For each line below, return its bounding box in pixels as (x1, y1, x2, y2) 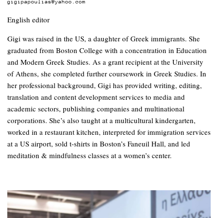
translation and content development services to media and (7, 92, 185, 102)
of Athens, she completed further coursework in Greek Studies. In (7, 69, 206, 79)
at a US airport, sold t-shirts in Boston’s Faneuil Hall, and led (7, 139, 190, 149)
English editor (7, 15, 50, 25)
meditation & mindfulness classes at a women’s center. (7, 150, 172, 161)
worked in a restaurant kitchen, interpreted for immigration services (7, 127, 211, 137)
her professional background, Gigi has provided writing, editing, (7, 80, 202, 91)
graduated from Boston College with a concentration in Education (7, 45, 207, 55)
